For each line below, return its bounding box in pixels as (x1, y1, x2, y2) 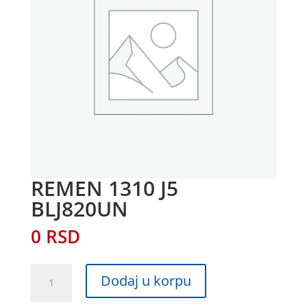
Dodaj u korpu (100, 271, 191, 290)
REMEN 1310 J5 (30, 173, 178, 202)
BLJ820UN (30, 194, 128, 223)
